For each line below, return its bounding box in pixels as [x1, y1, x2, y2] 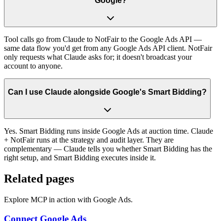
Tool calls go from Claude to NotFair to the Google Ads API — [4, 35, 202, 44]
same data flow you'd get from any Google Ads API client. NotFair [4, 44, 212, 53]
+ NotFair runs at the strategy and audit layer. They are [4, 136, 174, 145]
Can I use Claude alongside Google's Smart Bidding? [8, 87, 207, 96]
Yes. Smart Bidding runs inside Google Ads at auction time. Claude [4, 127, 213, 136]
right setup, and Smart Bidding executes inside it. [4, 153, 156, 162]
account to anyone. [4, 62, 63, 71]
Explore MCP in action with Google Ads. [4, 195, 133, 204]
